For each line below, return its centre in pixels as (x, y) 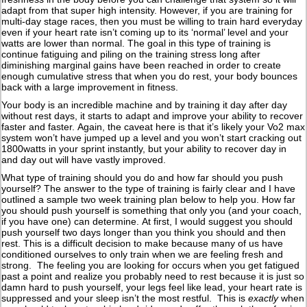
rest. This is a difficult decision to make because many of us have (143, 244)
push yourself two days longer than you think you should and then (144, 233)
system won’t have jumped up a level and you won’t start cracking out (152, 138)
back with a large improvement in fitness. (90, 87)
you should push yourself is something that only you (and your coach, (152, 211)
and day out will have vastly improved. (85, 160)
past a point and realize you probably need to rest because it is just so (153, 277)
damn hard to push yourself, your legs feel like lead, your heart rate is (152, 287)
